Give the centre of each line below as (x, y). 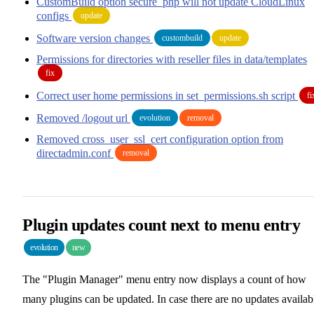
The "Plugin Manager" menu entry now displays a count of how (164, 279)
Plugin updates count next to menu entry (162, 225)
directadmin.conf (75, 153)
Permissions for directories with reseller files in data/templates (172, 59)
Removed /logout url (83, 118)
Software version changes (95, 38)
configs (54, 15)
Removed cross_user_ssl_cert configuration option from (160, 139)
